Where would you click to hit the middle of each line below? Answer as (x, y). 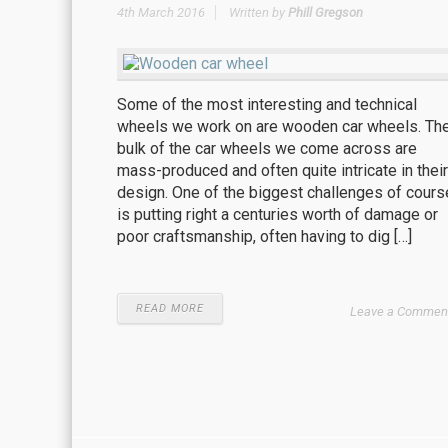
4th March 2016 (161, 12)
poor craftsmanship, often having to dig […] (264, 236)
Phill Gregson (325, 12)
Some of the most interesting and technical (267, 104)
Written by (258, 12)
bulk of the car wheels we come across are (267, 148)
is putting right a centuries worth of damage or (277, 214)
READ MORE (170, 308)
